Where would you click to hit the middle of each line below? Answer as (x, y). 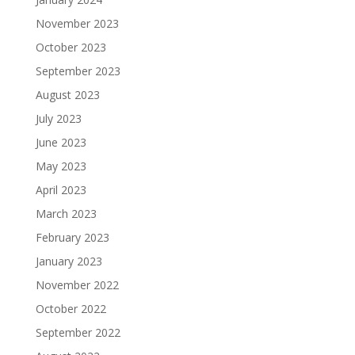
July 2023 (58, 118)
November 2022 (77, 284)
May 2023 (61, 166)
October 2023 (71, 47)
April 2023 (61, 189)
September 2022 (78, 332)
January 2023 (69, 261)
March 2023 (66, 213)
